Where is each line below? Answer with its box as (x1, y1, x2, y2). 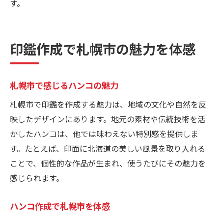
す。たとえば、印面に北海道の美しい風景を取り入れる (10, 142, 205, 155)
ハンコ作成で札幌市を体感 (10, 200, 110, 213)
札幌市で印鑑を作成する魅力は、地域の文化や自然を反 (10, 98, 206, 110)
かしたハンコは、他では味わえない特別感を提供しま (10, 128, 198, 140)
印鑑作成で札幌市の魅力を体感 (10, 39, 195, 59)
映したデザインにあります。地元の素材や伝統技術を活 (10, 113, 205, 125)
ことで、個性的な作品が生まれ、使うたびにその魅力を (10, 157, 206, 169)
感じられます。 (10, 172, 64, 184)
